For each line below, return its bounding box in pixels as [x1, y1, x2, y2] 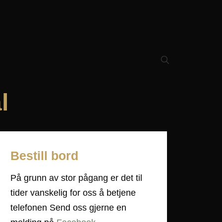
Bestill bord [10, 148, 79, 163]
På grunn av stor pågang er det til [10, 172, 143, 183]
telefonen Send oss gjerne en [10, 202, 127, 213]
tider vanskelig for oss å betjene [10, 187, 136, 198]
